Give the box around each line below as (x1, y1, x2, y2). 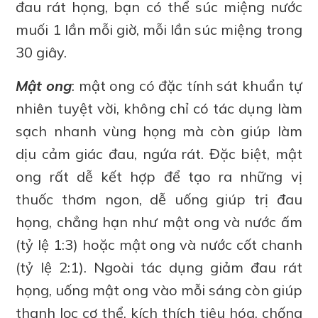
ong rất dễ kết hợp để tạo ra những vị (16, 167, 302, 185)
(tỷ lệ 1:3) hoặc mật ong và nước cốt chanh (16, 235, 302, 253)
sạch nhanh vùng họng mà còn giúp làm (16, 121, 302, 140)
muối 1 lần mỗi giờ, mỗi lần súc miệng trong (16, 20, 302, 38)
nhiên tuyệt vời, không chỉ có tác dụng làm (16, 99, 302, 117)
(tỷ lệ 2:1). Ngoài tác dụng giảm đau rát (16, 258, 302, 276)
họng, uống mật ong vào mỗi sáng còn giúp (16, 280, 302, 299)
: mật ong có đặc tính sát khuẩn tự (71, 76, 302, 94)
